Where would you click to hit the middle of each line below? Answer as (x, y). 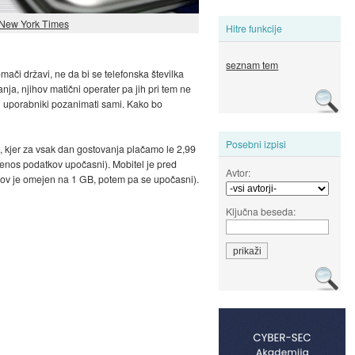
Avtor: (239, 172)
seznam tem (252, 65)
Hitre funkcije (254, 29)
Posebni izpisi (256, 143)
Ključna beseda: (261, 211)
